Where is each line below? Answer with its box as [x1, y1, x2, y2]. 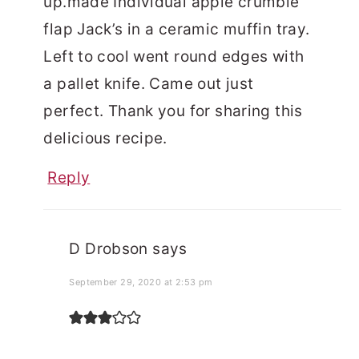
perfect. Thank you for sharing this [43, 102, 303, 121]
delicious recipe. [43, 129, 167, 148]
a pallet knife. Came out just [43, 75, 254, 94]
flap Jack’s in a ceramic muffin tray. [43, 20, 310, 39]
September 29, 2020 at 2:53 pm [69, 276, 213, 288]
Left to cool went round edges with [43, 47, 305, 67]
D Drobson [69, 240, 148, 259]
